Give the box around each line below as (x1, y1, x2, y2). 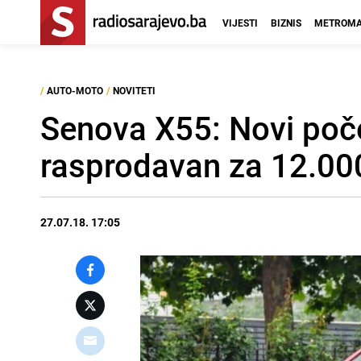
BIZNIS (271, 16, 301, 29)
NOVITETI (113, 84, 156, 97)
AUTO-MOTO (47, 84, 103, 97)
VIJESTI (222, 16, 258, 29)
